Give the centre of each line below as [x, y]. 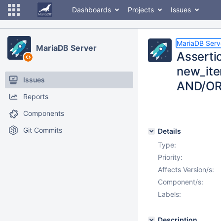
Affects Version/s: [186, 169]
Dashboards [92, 10]
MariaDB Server [66, 48]
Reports [36, 96]
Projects [141, 10]
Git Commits [43, 130]
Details [169, 131]
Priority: [170, 157]
